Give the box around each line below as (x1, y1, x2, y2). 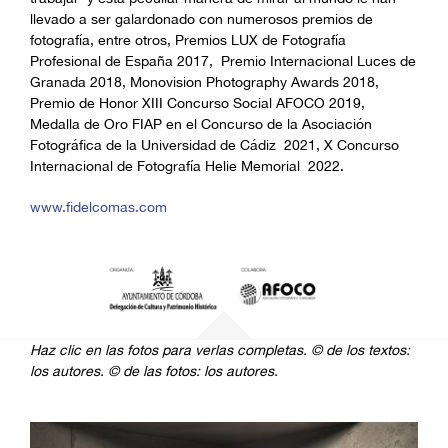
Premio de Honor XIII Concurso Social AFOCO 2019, (29, 95, 365, 112)
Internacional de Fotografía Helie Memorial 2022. (29, 158, 344, 175)
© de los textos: (310, 342, 410, 359)
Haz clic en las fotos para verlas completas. (29, 342, 311, 359)
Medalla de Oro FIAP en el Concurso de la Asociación (29, 116, 372, 133)
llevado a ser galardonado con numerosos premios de (29, 11, 373, 28)
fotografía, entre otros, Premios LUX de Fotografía (29, 32, 346, 49)
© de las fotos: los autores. (107, 363, 278, 380)
